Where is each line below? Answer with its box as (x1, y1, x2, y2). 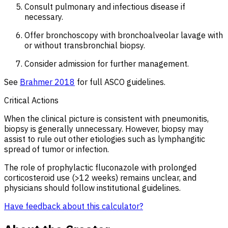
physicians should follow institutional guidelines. (4, 182, 181, 193)
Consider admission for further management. (24, 58, 189, 69)
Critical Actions (4, 95, 59, 105)
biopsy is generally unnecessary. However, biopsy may (4, 123, 204, 134)
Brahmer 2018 (20, 76, 75, 87)
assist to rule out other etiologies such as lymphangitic (4, 133, 205, 144)
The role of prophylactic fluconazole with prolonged (4, 162, 196, 173)
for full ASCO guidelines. (75, 76, 165, 87)
